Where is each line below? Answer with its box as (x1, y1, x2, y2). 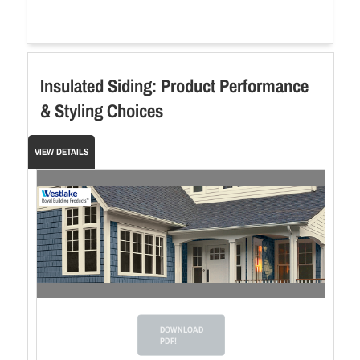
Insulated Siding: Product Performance (40, 73, 309, 98)
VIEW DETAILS (35, 145, 88, 158)
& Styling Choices (40, 98, 163, 123)
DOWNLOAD (159, 323, 203, 335)
